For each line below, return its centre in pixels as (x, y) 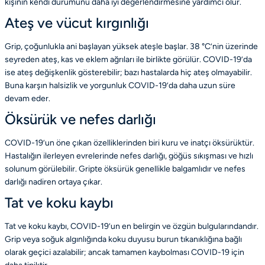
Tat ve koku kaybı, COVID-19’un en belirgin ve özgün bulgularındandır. (132, 227)
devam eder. (28, 99)
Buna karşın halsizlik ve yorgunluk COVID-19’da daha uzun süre (120, 86)
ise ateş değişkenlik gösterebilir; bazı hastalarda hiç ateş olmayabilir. (128, 73)
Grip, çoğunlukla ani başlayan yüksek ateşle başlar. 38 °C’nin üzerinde (131, 47)
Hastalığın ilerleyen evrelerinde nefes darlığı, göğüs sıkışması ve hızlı (129, 156)
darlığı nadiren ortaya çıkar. (54, 182)
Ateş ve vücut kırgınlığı (77, 23)
